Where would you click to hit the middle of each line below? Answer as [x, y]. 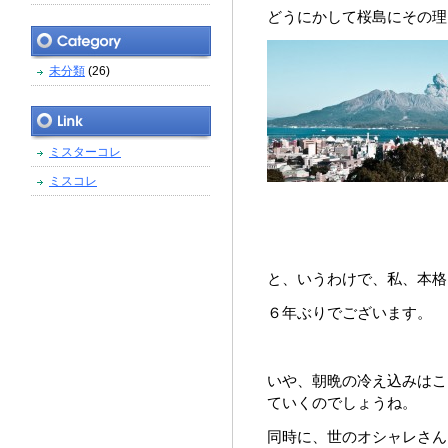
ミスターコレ [85, 152]
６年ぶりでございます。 [349, 312]
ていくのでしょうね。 [342, 402]
